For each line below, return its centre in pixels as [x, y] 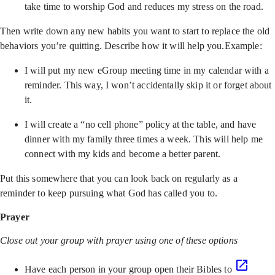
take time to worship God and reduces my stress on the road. [144, 6]
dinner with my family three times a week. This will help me [144, 139]
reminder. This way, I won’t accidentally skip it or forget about [148, 85]
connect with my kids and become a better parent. [123, 154]
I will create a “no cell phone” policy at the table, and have [141, 124]
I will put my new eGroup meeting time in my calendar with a [147, 70]
